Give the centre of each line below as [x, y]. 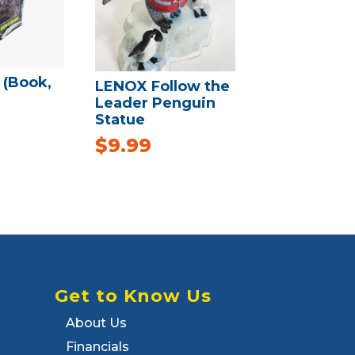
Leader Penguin [156, 103]
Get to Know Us [133, 296]
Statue [120, 119]
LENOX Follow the [163, 86]
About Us [96, 323]
